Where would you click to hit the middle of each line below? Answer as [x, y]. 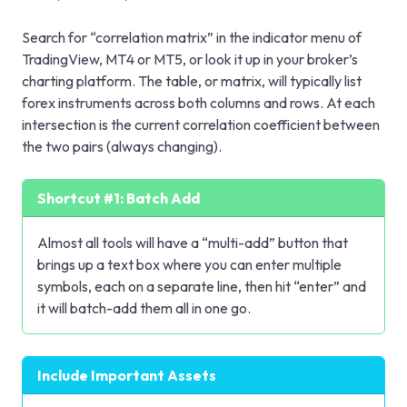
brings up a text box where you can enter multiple [189, 264]
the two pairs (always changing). [122, 146]
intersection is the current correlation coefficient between [201, 124]
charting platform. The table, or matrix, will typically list [192, 80]
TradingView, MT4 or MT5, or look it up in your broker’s [190, 59]
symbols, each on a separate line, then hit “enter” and [202, 286]
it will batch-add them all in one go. [144, 308]
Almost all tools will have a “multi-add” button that [193, 242]
